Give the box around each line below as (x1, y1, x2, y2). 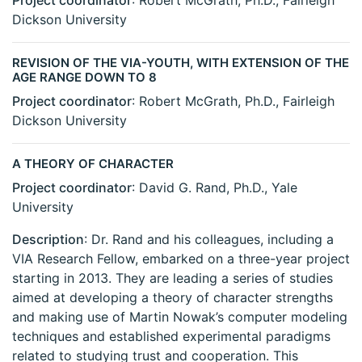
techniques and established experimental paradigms (12, 328, 330, 345)
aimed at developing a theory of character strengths (12, 289, 333, 306)
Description (12, 231, 84, 248)
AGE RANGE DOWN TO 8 (12, 69, 157, 86)
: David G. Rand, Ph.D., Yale (132, 179, 297, 196)
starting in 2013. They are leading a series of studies (12, 270, 333, 287)
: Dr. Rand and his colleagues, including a (84, 231, 334, 248)
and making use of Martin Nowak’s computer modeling (12, 309, 347, 326)
